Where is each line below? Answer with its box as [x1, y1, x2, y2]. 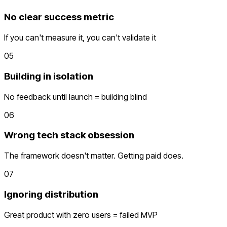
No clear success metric [4, 11, 114, 23]
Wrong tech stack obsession [4, 129, 134, 141]
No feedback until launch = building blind [4, 91, 147, 102]
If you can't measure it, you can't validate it [4, 32, 156, 43]
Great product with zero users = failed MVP [4, 209, 158, 220]
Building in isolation [4, 70, 93, 82]
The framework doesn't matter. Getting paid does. [4, 150, 183, 161]
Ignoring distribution [4, 188, 98, 200]
